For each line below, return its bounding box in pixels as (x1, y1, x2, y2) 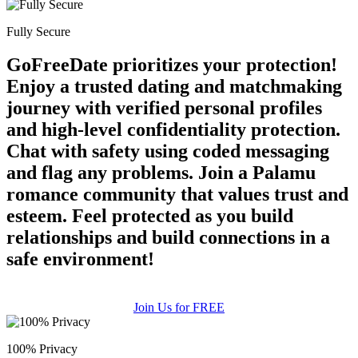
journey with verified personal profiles (6, 97, 322, 119)
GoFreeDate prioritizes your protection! (6, 54, 337, 76)
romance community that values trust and (6, 184, 348, 205)
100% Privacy (6, 342, 78, 356)
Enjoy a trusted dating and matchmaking (6, 76, 342, 97)
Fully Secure (6, 24, 70, 38)
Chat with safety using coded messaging (6, 141, 329, 162)
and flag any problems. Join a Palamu (6, 162, 316, 184)
